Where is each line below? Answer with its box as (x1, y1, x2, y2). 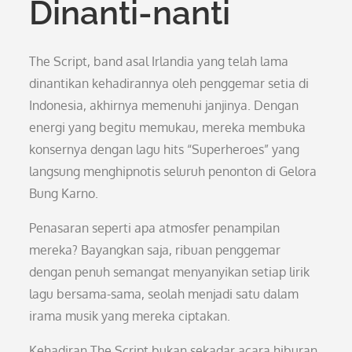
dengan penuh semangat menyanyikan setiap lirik (29, 264, 310, 280)
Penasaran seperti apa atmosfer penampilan (29, 220, 280, 236)
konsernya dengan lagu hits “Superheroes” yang (29, 141, 300, 157)
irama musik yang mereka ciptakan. (29, 308, 231, 324)
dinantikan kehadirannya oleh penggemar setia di (29, 75, 310, 91)
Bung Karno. (29, 185, 99, 201)
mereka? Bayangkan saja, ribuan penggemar (29, 242, 281, 258)
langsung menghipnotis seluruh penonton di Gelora (29, 163, 317, 179)
